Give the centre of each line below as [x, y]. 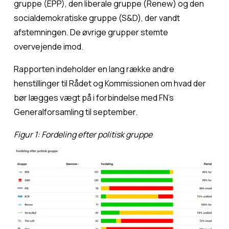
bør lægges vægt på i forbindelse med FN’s [94, 97]
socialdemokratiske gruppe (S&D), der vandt [97, 18]
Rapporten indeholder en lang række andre [94, 69]
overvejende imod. [48, 46]
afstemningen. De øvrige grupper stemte [91, 32]
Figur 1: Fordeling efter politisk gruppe [83, 134]
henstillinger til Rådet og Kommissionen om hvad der [110, 83]
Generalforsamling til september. [75, 112]
